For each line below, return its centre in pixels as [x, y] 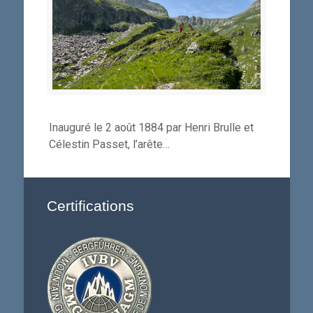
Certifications [90, 206]
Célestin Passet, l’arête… [110, 144]
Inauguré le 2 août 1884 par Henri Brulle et [152, 127]
